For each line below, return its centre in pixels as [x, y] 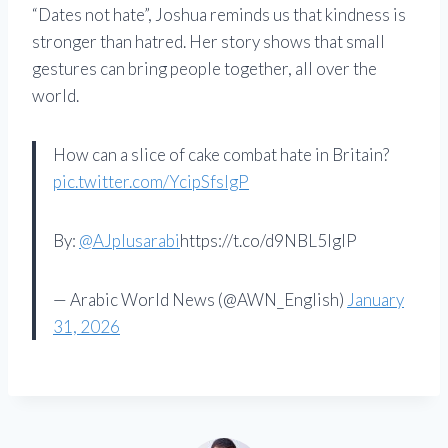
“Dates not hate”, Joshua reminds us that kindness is [219, 14]
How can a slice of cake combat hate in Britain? [221, 154]
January [375, 299]
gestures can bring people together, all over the [204, 68]
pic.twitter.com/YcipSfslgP [151, 181]
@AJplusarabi [129, 240]
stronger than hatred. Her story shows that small [208, 41]
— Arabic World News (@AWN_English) [200, 299]
